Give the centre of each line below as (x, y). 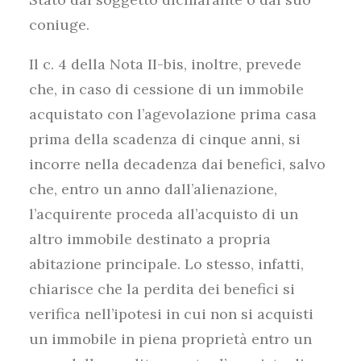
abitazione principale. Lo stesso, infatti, (166, 264)
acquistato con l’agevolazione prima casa (173, 114)
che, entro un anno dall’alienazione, (153, 189)
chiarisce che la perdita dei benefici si (162, 289)
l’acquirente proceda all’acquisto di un (164, 214)
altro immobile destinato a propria (150, 239)
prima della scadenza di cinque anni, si (165, 139)
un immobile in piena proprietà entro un (170, 339)
